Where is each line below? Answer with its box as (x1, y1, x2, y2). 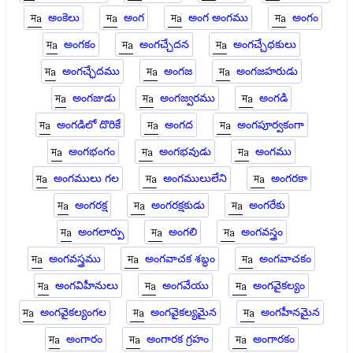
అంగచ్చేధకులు (233, 36, 297, 53)
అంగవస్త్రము (49, 251, 102, 267)
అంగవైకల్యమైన (150, 304, 217, 321)
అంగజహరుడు (236, 63, 299, 80)
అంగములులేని (162, 170, 227, 187)
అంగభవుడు (159, 143, 212, 160)
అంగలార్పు (77, 224, 124, 240)
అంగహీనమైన (261, 304, 321, 321)
